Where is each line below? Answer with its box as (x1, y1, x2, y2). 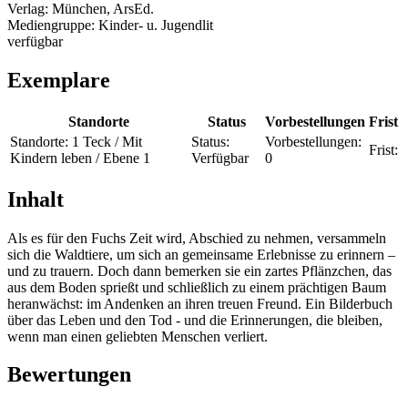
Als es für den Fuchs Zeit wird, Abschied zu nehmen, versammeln (7, 229, 386, 246)
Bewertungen (7, 362, 131, 387)
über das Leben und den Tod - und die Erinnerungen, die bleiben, (7, 311, 382, 328)
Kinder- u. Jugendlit (98, 16, 213, 33)
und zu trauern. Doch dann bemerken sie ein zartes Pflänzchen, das (7, 262, 392, 279)
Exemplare (7, 67, 110, 92)
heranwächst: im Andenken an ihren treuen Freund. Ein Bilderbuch (7, 295, 393, 311)
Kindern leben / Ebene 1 (10, 149, 150, 166)
